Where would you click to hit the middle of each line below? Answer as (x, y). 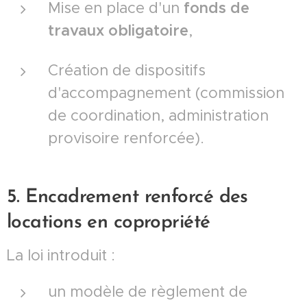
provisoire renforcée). (126, 138)
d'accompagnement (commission (166, 93)
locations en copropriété (109, 222)
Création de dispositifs (127, 70)
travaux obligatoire (118, 30)
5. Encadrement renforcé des (127, 197)
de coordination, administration (158, 115)
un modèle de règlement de (148, 291)
